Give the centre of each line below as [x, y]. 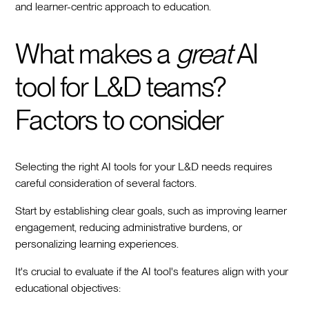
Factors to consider [119, 120]
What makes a [96, 54]
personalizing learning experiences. [97, 244]
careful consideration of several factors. [106, 183]
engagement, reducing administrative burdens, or [129, 228]
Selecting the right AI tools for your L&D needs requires [144, 167]
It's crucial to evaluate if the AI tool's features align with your [152, 272]
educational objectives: [68, 288]
